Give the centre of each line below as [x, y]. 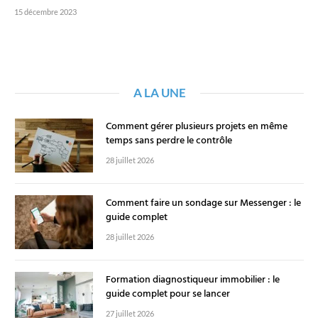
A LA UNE [159, 93]
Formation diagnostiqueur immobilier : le [193, 280]
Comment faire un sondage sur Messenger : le [203, 204]
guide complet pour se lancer [168, 295]
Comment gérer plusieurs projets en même [197, 127]
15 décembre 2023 [45, 12]
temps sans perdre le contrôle [169, 141]
